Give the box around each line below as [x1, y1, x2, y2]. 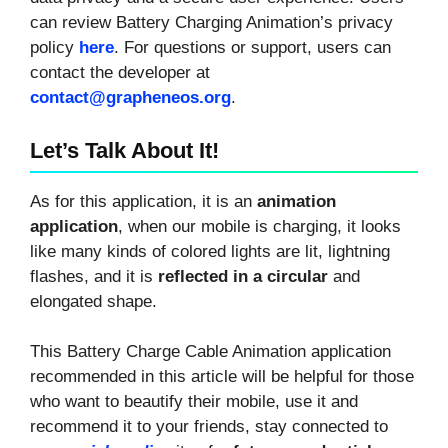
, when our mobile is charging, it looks [118, 216, 401, 236]
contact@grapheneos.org [30, 87, 231, 107]
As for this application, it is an [30, 191, 257, 211]
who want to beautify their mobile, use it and [30, 392, 358, 412]
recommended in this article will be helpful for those [30, 367, 414, 387]
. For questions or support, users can [114, 37, 391, 57]
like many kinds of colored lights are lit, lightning [30, 241, 390, 261]
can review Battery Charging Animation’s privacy [30, 12, 393, 32]
